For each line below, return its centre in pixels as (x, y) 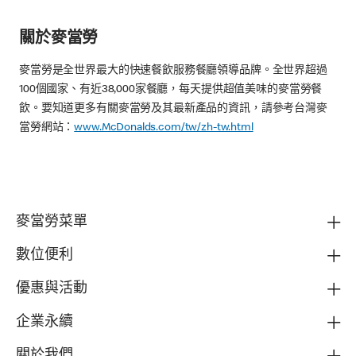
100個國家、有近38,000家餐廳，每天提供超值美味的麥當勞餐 (171, 89)
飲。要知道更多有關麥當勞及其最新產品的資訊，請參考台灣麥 (173, 108)
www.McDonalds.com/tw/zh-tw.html (164, 128)
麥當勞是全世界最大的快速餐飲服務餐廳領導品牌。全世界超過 (173, 70)
